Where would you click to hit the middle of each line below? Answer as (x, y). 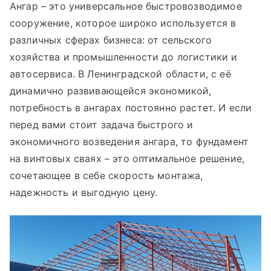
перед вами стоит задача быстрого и (102, 125)
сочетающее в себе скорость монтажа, (106, 175)
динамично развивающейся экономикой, (111, 91)
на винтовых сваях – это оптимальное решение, (127, 158)
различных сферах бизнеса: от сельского (111, 40)
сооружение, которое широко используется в (123, 23)
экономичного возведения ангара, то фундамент (129, 142)
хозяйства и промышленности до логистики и (124, 57)
